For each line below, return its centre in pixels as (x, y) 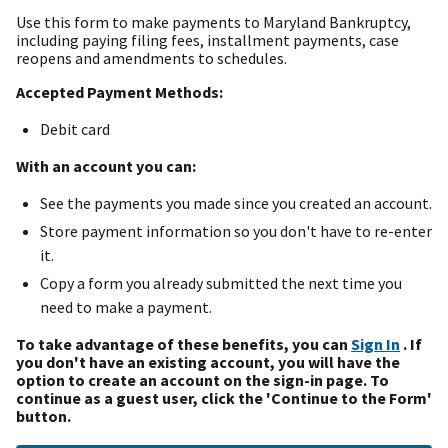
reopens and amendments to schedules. (151, 57)
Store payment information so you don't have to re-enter (236, 230)
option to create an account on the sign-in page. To (202, 379)
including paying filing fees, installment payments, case (207, 39)
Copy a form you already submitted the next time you (221, 282)
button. (43, 415)
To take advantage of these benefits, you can (183, 343)
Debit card (75, 128)
